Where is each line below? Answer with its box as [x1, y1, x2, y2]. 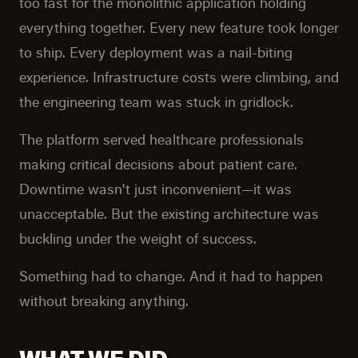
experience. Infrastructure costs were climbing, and [19, 67, 339, 86]
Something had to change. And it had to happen [19, 266, 323, 285]
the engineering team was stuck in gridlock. [19, 92, 293, 111]
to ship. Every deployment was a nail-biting [19, 42, 292, 62]
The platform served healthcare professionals [19, 129, 304, 149]
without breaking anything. [19, 291, 189, 310]
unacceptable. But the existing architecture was [19, 204, 319, 223]
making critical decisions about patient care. [19, 154, 297, 173]
